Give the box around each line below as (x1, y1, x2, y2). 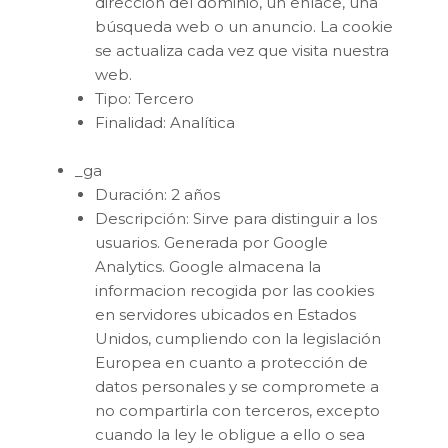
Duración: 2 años (95, 184, 220, 204)
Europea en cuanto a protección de (95, 352, 368, 372)
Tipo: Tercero (95, 88, 194, 108)
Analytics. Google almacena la (95, 256, 321, 276)
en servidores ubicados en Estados (95, 304, 356, 324)
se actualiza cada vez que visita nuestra (95, 40, 389, 60)
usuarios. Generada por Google (95, 232, 328, 252)
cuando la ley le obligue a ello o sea (95, 424, 365, 444)
